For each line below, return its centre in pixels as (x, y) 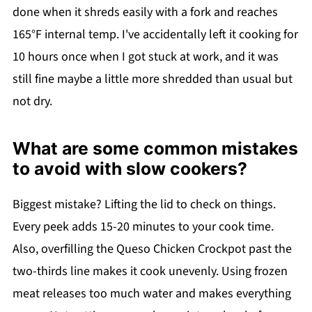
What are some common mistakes (155, 148)
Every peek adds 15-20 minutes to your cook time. (143, 226)
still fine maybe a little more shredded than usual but (152, 79)
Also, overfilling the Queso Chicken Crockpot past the (152, 249)
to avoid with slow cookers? (130, 168)
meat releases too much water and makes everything (151, 293)
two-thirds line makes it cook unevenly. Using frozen (150, 271)
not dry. (32, 101)
